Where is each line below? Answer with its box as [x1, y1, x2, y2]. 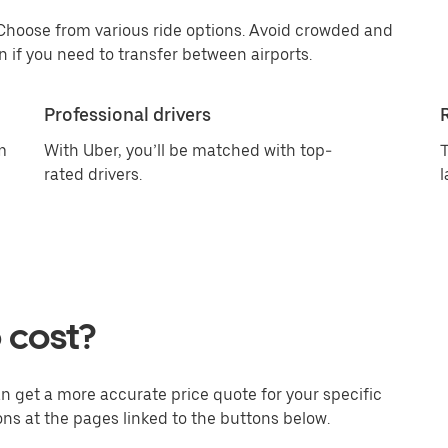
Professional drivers [44, 104, 211, 125]
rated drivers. [44, 165, 142, 184]
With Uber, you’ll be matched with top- [44, 141, 332, 160]
